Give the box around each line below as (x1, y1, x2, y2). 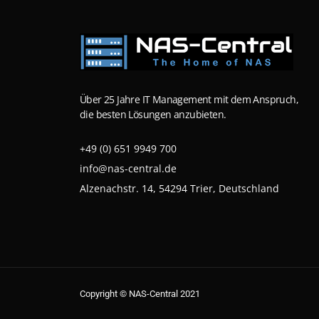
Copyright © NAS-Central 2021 (80, 288, 200, 300)
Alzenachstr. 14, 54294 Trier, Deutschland (80, 182, 279, 196)
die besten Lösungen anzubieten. (80, 108, 226, 122)
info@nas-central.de (80, 162, 177, 176)
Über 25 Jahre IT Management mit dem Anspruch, (80, 93, 298, 107)
